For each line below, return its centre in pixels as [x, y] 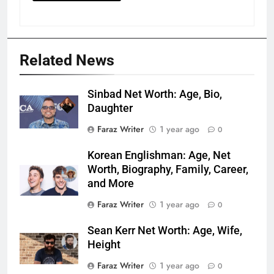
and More [111, 184]
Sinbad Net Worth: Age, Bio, [155, 94]
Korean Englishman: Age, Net [159, 156]
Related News [67, 61]
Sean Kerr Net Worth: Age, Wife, [165, 231]
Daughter [110, 109]
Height [104, 245]
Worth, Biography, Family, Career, [168, 170]
